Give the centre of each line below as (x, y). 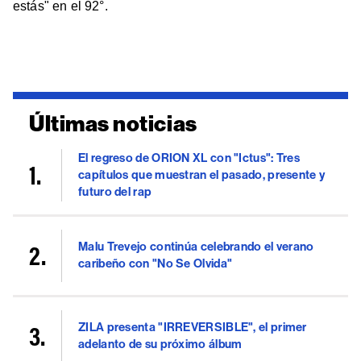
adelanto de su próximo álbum (160, 344)
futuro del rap (115, 191)
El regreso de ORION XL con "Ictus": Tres (189, 158)
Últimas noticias (113, 124)
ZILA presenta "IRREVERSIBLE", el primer (193, 328)
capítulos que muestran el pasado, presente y (202, 174)
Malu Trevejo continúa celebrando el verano (196, 247)
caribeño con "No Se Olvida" (156, 264)
